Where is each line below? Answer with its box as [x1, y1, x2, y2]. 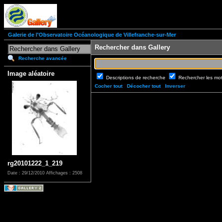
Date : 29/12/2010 [7, 170, 46, 176]
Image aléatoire [7, 70, 55, 78]
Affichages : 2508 [46, 170, 82, 176]
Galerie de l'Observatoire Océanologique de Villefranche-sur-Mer [8, 32, 176, 38]
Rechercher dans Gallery [95, 44, 170, 52]
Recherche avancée [18, 55, 67, 61]
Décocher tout [127, 83, 161, 89]
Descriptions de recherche [106, 75, 167, 81]
